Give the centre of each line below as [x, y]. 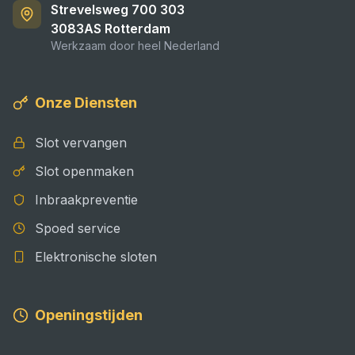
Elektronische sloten [96, 257]
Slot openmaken [84, 171]
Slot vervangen [81, 143]
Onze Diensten [86, 103]
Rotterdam [137, 29]
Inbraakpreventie [86, 200]
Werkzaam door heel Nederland [135, 46]
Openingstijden [89, 315]
